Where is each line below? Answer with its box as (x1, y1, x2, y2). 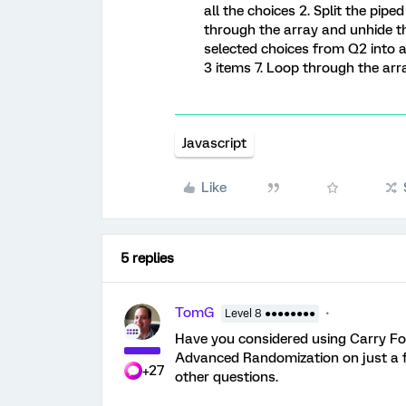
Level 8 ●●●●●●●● (225, 307, 315, 320)
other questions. (175, 369, 278, 385)
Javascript (182, 135, 246, 151)
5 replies (121, 250, 174, 266)
